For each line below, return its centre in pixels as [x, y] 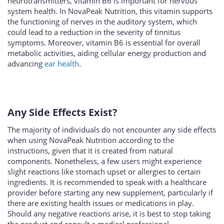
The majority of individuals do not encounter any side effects [112, 130]
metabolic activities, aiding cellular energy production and [107, 53]
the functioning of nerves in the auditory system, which [102, 22]
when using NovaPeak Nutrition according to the [91, 140]
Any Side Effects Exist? [62, 112]
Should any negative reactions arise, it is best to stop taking [109, 214]
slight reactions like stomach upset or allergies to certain [104, 172]
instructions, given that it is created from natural [90, 151]
